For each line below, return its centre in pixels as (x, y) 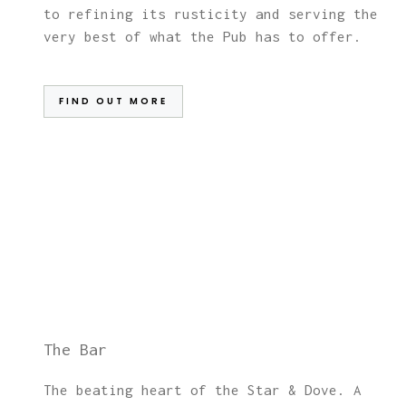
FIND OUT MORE (113, 101)
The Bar (75, 349)
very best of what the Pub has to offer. (206, 36)
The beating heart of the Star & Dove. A (202, 389)
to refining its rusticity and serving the (210, 13)
